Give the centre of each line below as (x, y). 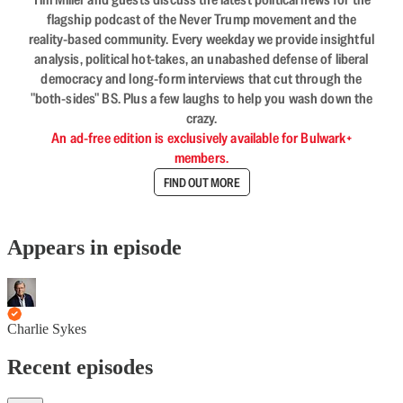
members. (201, 158)
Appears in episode (94, 247)
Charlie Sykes (47, 328)
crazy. (201, 118)
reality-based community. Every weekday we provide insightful (201, 39)
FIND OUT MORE (201, 182)
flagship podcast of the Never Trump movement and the (201, 19)
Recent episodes (80, 367)
